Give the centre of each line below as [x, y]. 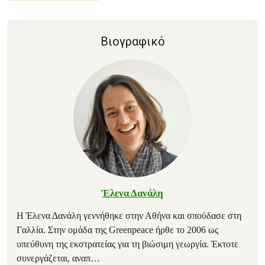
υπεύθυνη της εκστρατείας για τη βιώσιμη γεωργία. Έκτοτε [127, 244]
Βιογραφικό [132, 41]
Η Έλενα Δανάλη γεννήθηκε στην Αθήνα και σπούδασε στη [129, 216]
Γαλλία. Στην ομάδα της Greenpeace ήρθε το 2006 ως [117, 230]
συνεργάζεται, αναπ [54, 258]
